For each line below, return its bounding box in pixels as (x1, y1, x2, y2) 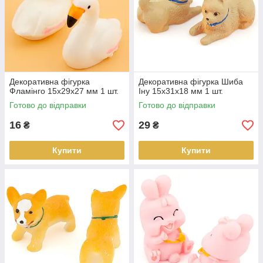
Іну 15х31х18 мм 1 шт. (139, 86, 223, 96)
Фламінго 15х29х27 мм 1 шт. (9, 86, 119, 96)
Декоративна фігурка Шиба (139, 77, 243, 86)
